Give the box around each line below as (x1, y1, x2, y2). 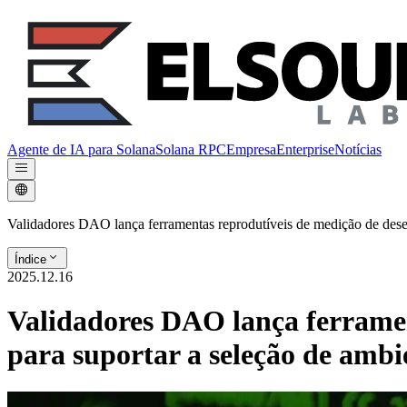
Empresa (226, 142, 276, 157)
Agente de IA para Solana (7, 142, 155, 157)
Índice (15, 253, 46, 266)
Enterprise (276, 142, 334, 157)
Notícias (334, 142, 382, 157)
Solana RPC (155, 142, 226, 157)
